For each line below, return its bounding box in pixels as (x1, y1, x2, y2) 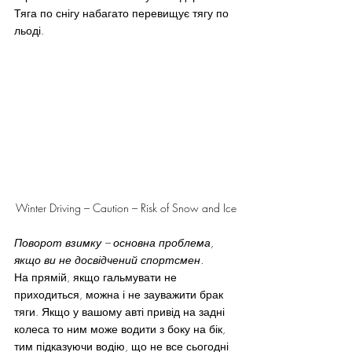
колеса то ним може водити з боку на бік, (14, 321, 229, 336)
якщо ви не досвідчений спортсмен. (14, 251, 203, 267)
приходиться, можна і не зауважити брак (14, 286, 226, 302)
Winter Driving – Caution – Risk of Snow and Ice (15, 200, 236, 215)
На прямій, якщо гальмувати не (14, 269, 180, 284)
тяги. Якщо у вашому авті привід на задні (14, 303, 228, 319)
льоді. (14, 23, 44, 38)
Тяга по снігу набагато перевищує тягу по (14, 5, 235, 20)
